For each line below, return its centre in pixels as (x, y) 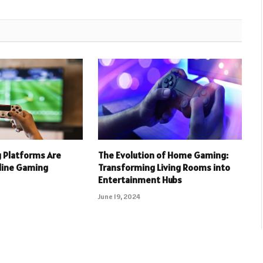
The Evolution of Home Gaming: (163, 155)
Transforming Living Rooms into (164, 167)
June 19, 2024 (119, 196)
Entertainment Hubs (140, 179)
